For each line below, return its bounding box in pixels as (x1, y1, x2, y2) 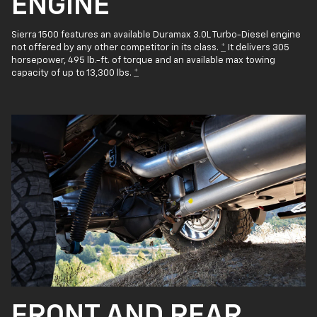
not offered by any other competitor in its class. (11, 43, 221, 53)
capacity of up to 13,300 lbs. (11, 69, 134, 79)
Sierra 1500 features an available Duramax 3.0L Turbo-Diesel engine (11, 30, 301, 40)
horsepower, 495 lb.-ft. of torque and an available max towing (11, 56, 275, 66)
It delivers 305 (226, 43, 289, 53)
